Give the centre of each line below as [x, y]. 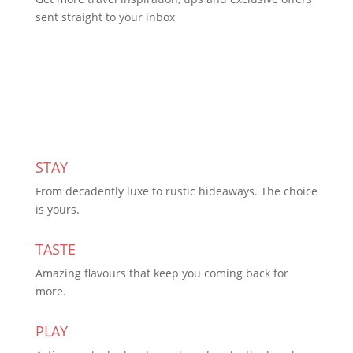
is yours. [57, 210]
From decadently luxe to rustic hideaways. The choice [176, 191]
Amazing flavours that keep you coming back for [162, 273]
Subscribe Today [112, 69]
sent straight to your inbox [105, 17]
